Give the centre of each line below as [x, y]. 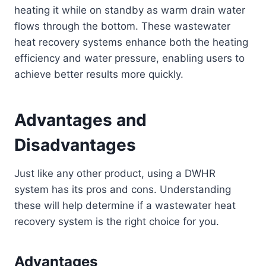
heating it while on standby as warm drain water [130, 10]
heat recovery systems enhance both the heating [131, 42]
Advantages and [80, 120]
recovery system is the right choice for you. [117, 222]
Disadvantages [75, 145]
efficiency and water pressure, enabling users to [129, 58]
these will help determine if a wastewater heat [125, 206]
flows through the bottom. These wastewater [122, 26]
